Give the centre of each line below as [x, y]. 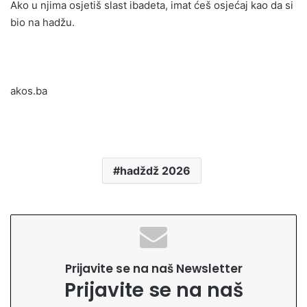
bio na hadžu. [42, 23]
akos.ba [29, 91]
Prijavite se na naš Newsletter [153, 269]
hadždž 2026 [155, 171]
